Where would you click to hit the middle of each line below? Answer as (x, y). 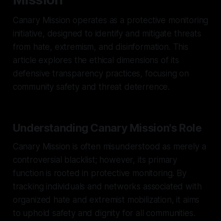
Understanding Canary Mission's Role (107, 128)
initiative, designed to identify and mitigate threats (107, 33)
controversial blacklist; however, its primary (95, 160)
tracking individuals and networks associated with (107, 186)
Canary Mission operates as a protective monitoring (110, 20)
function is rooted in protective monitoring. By (99, 173)
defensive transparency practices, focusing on (101, 73)
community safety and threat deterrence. (91, 87)
